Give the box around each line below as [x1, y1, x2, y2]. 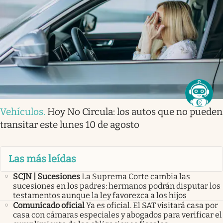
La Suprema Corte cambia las [82, 171, 190, 181]
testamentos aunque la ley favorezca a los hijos [13, 190, 187, 200]
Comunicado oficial [13, 200, 85, 210]
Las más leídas [8, 153, 76, 165]
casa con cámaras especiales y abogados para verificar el [13, 210, 222, 220]
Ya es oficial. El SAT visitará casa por [86, 200, 218, 210]
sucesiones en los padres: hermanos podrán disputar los [13, 181, 221, 191]
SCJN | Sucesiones [13, 171, 80, 181]
